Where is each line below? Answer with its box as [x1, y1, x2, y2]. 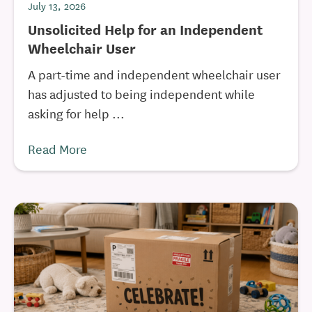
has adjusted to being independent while [28, 84, 255, 102]
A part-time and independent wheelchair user [28, 65, 281, 83]
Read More [28, 139, 87, 157]
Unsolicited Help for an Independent [28, 19, 263, 39]
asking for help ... [28, 104, 125, 122]
